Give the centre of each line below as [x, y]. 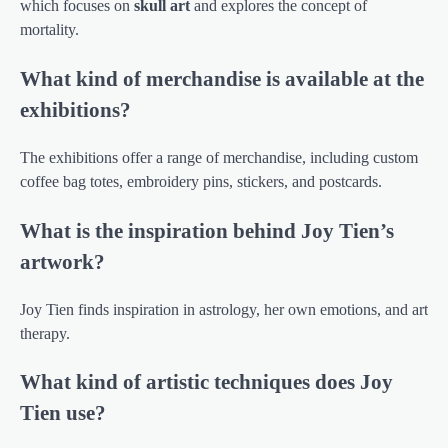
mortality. [49, 30]
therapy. [45, 333]
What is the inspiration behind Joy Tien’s [207, 230]
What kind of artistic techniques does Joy [206, 382]
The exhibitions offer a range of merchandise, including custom [219, 157]
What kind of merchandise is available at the [222, 79]
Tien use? [63, 413]
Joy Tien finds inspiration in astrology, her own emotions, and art [224, 309]
